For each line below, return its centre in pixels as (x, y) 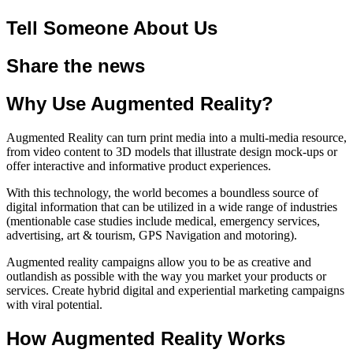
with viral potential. (54, 304)
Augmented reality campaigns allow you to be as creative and (159, 262)
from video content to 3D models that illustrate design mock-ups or (172, 151)
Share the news (76, 65)
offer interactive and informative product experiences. (139, 165)
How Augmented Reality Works (146, 338)
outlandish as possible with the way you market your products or (166, 276)
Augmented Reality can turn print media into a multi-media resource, (176, 137)
